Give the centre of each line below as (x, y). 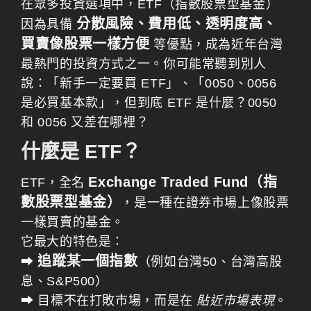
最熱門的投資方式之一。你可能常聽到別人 (144, 64)
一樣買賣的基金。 (73, 222)
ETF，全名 (55, 182)
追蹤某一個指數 (88, 261)
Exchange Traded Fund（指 (183, 182)
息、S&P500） (65, 281)
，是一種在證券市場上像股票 (205, 202)
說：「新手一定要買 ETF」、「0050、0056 (149, 83)
